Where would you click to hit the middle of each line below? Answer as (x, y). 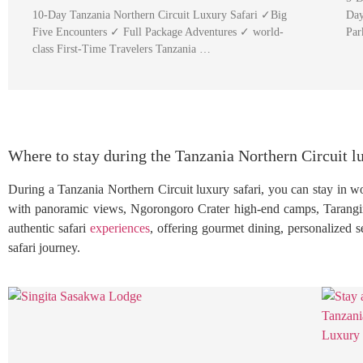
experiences (120, 228)
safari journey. (44, 248)
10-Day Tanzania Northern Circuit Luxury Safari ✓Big (160, 15)
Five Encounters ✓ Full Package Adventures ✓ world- (158, 32)
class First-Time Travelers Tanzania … (122, 49)
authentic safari (49, 228)
